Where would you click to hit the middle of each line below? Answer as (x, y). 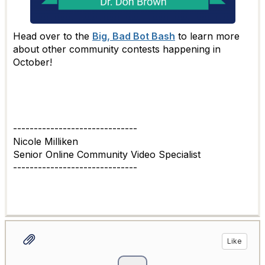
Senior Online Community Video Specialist (107, 154)
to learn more (207, 36)
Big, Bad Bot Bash (134, 36)
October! (33, 62)
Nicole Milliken (46, 141)
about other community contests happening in (117, 49)
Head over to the (53, 36)
